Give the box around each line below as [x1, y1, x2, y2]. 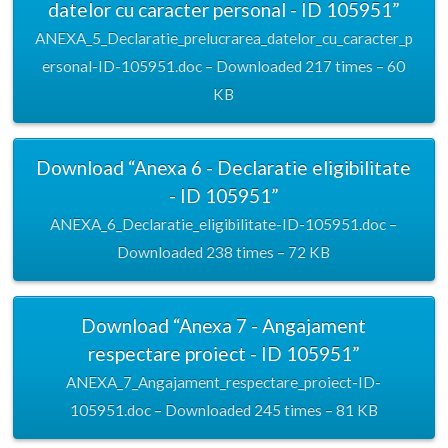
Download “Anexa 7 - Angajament [81, 313, 367, 337]
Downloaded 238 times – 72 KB [117, 242, 331, 261]
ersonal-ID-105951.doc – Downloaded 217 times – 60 [42, 57, 406, 76]
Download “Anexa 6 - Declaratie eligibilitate [36, 155, 412, 179]
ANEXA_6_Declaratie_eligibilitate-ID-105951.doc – [50, 214, 398, 233]
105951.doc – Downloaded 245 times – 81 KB [69, 400, 378, 419]
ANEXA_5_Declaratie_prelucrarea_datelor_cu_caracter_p [34, 29, 413, 48]
